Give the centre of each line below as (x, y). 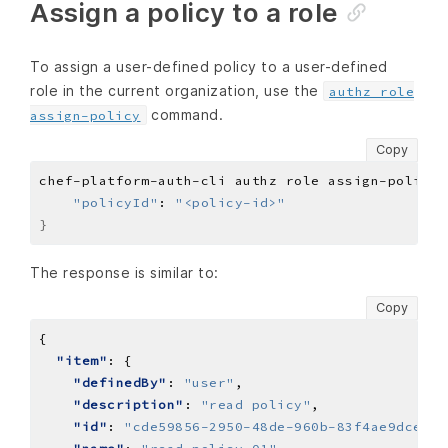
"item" (81, 360)
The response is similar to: (124, 272)
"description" (128, 404)
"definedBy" (120, 382)
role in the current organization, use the (176, 90)
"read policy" (255, 404)
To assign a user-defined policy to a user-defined (209, 66)
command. (184, 114)
